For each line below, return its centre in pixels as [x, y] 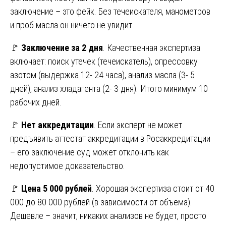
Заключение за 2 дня [62, 47]
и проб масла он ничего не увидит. [72, 25]
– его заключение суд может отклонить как [90, 152]
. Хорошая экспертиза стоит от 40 [153, 188]
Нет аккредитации [58, 125]
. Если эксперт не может [138, 125]
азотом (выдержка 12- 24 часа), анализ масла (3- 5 [102, 75]
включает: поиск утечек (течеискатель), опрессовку [104, 61]
